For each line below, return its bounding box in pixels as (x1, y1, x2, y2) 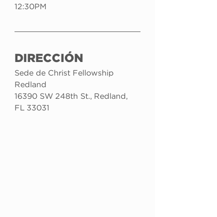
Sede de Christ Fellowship (15, 69, 116, 77)
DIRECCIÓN (15, 53, 83, 64)
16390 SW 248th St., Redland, (15, 93, 130, 100)
